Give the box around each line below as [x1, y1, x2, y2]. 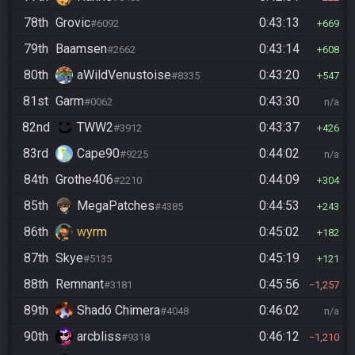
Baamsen [55, 41, 107, 56]
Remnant [55, 277, 104, 292]
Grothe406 [55, 172, 113, 187]
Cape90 [77, 146, 120, 161]
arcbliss [77, 329, 121, 344]
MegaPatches [77, 198, 155, 213]
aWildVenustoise [77, 67, 171, 82]
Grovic [55, 15, 90, 30]
